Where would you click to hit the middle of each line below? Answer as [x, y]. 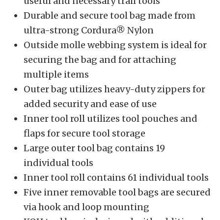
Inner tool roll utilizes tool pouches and [110, 119]
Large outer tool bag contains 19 [94, 148]
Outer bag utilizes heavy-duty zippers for [114, 89]
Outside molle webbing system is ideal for [115, 45]
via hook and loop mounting [86, 207]
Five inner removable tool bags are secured [117, 192]
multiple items [56, 75]
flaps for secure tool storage [85, 134]
